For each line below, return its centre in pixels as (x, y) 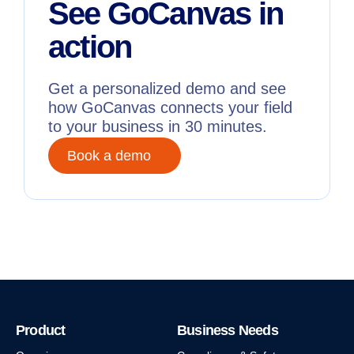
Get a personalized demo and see (167, 88)
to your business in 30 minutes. (158, 126)
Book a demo (109, 155)
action (90, 46)
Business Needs (228, 330)
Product (41, 330)
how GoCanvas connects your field (170, 107)
